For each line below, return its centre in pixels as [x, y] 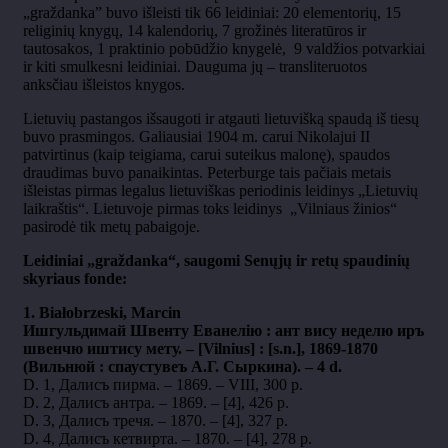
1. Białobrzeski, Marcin [102, 313]
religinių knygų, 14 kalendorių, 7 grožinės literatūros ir [194, 31]
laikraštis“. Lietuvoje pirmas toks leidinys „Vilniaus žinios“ [210, 209]
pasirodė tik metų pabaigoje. [111, 227]
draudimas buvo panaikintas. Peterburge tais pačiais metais [207, 173]
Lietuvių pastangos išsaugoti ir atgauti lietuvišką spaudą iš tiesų [221, 119]
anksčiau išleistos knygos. [104, 85]
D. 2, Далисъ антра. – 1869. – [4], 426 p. [156, 403]
